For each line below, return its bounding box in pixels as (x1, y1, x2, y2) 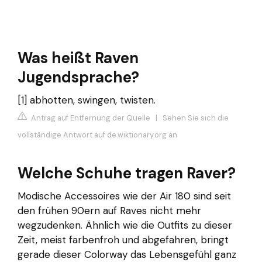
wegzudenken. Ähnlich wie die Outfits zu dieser (18, 218, 232, 232)
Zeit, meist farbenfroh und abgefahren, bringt (18, 233, 229, 246)
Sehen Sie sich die (163, 112, 229, 123)
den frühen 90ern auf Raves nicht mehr (18, 204, 201, 217)
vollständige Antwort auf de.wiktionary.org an (18, 129, 177, 140)
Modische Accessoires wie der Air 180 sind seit (18, 189, 231, 202)
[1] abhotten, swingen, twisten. (18, 94, 156, 107)
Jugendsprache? (18, 67, 139, 88)
